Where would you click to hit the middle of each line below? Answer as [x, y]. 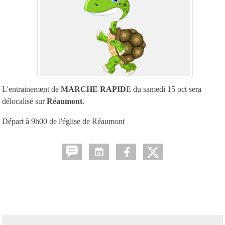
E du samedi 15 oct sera [164, 89]
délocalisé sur [24, 101]
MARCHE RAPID [92, 89]
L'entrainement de [30, 89]
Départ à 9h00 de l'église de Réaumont [63, 121]
